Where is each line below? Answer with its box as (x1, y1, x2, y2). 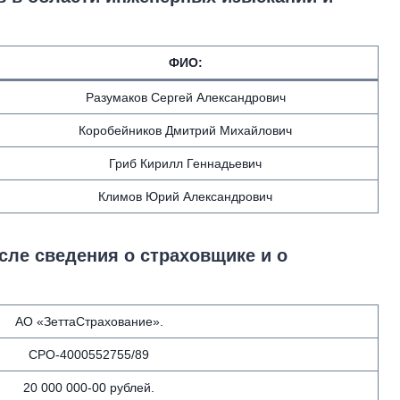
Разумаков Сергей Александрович (85, 90, 286, 104)
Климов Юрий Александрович (98, 189, 272, 204)
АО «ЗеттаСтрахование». (14, 314, 163, 329)
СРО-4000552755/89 (29, 347, 149, 362)
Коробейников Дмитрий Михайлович (79, 123, 292, 137)
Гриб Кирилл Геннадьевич (109, 156, 262, 171)
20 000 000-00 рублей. (23, 380, 154, 395)
